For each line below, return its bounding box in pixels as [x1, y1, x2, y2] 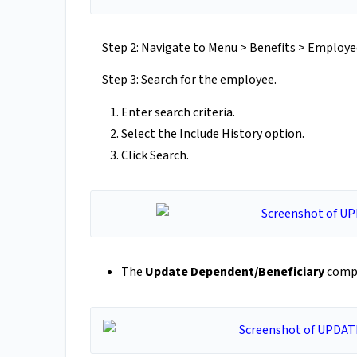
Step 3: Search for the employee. [102, 71, 277, 89]
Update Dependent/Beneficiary [145, 263, 324, 281]
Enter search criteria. [121, 104, 235, 122]
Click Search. [121, 147, 189, 165]
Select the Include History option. [121, 125, 304, 143]
